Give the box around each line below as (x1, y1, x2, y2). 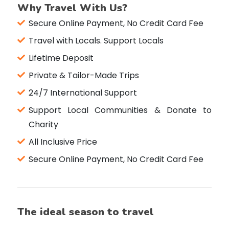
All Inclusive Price (28, 136, 97, 148)
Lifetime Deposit (28, 52, 94, 64)
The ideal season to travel (17, 205, 154, 219)
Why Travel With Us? (17, 1, 127, 15)
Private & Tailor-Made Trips (28, 70, 139, 82)
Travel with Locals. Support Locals (28, 35, 164, 47)
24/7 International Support (28, 87, 137, 99)
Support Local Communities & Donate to (28, 104, 212, 117)
